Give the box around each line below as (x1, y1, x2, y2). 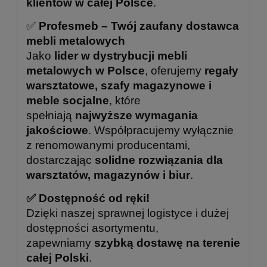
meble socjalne (26, 94, 109, 107)
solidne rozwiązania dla (95, 153, 223, 166)
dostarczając (26, 153, 95, 166)
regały (204, 64, 238, 77)
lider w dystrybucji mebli (54, 49, 187, 62)
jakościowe (26, 123, 88, 136)
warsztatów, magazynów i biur (26, 168, 190, 181)
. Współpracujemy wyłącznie (88, 123, 234, 136)
